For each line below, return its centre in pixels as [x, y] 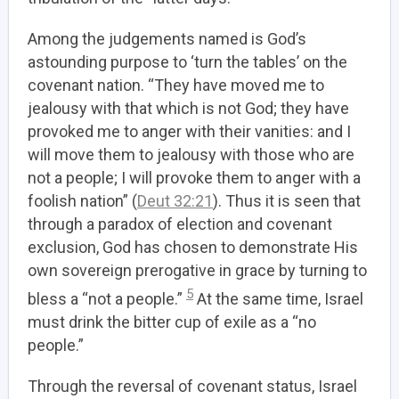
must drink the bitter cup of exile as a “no [172, 322]
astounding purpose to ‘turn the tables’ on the [187, 62]
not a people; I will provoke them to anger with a [194, 178]
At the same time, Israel [278, 299]
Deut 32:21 [175, 201]
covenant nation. [86, 85]
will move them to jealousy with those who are [191, 155]
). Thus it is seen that [287, 201]
